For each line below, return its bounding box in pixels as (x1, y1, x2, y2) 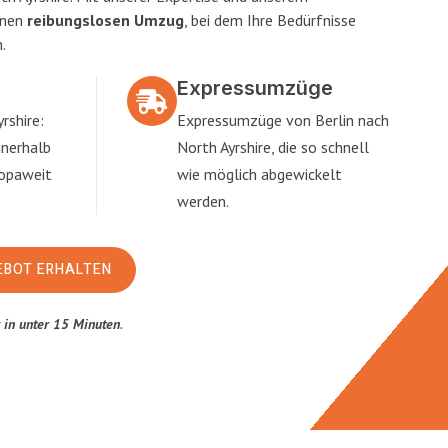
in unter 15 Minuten (4, 315, 120, 333)
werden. (176, 191, 229, 211)
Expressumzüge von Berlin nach (176, 110, 389, 130)
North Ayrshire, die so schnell (176, 137, 369, 157)
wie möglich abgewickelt (176, 164, 342, 184)
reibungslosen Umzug (27, 10, 184, 30)
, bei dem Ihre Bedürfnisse (184, 10, 356, 30)
